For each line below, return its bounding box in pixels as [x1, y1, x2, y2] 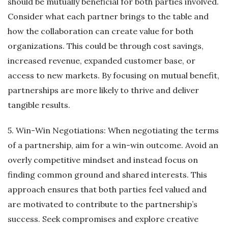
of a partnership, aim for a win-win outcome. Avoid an [8, 139, 218, 150]
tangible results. [8, 99, 70, 110]
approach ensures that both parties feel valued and [8, 184, 207, 194]
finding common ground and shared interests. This [8, 169, 207, 180]
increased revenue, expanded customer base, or [8, 55, 195, 66]
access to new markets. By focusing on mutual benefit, [8, 70, 219, 80]
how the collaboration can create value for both [8, 25, 193, 36]
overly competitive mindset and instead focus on [8, 154, 198, 165]
